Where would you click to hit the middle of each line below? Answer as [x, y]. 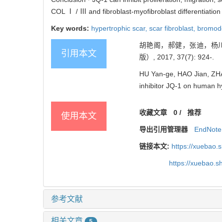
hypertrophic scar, [120, 28]
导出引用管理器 [164, 130]
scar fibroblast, [173, 28]
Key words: [71, 28]
